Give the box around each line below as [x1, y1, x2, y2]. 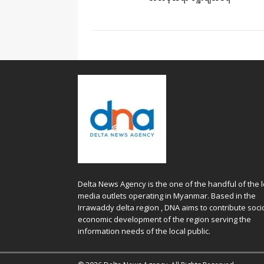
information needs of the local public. [78, 226, 210, 237]
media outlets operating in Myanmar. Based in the [78, 190, 256, 202]
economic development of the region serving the [78, 214, 251, 225]
